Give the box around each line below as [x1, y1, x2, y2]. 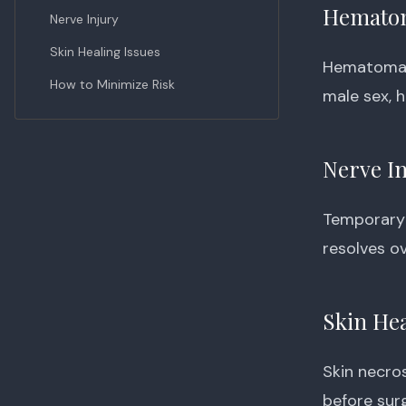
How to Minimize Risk [50, 76, 175, 92]
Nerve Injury [50, 11, 119, 27]
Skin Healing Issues [50, 43, 160, 60]
